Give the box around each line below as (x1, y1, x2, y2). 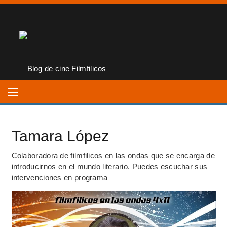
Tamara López (11, 128, 109, 144)
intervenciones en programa (11, 173, 108, 182)
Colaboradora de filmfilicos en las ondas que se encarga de (11, 151, 215, 160)
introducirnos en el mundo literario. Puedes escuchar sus (11, 162, 208, 171)
